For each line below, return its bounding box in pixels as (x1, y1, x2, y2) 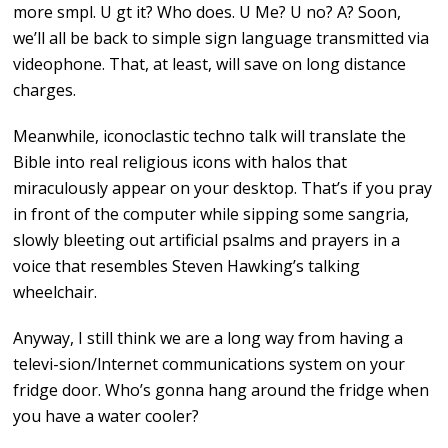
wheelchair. (13, 281, 98, 304)
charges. (13, 79, 77, 102)
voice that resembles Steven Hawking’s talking (13, 255, 361, 278)
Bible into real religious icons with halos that (13, 151, 348, 174)
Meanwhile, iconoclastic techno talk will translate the (13, 125, 407, 148)
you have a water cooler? (13, 405, 200, 428)
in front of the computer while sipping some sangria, (13, 203, 410, 226)
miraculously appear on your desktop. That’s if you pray (13, 177, 433, 200)
